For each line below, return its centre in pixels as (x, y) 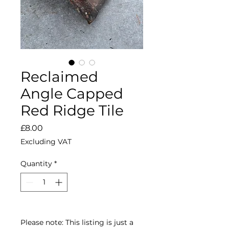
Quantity (36, 164)
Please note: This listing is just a (77, 223)
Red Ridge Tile (72, 111)
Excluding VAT (46, 142)
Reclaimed (59, 77)
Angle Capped (72, 94)
